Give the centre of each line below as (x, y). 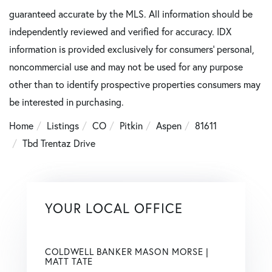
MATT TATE (69, 261)
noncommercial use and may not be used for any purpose (126, 66)
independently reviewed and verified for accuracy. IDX (120, 31)
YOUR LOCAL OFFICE (114, 208)
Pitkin (131, 125)
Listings (63, 125)
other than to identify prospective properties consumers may (135, 84)
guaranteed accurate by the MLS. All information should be (131, 13)
